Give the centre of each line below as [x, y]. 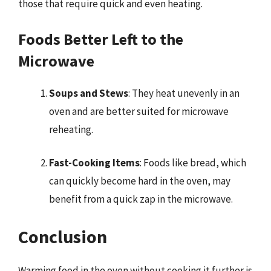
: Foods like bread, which [193, 163]
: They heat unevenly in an [184, 93]
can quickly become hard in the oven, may [140, 181]
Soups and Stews [89, 93]
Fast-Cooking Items [94, 163]
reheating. [71, 129]
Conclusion [63, 236]
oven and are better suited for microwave [139, 111]
